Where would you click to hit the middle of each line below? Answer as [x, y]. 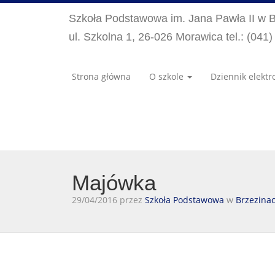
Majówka [114, 183]
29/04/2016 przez [108, 200]
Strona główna [101, 76]
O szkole [168, 76]
